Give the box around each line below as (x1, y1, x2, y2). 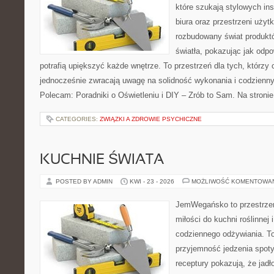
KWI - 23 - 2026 (130, 178, 174, 185)
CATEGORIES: (56, 116, 100, 122)
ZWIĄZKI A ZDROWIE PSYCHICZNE (100, 116, 202, 122)
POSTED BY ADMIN (56, 178, 114, 185)
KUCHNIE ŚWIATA (40, 154, 164, 167)
